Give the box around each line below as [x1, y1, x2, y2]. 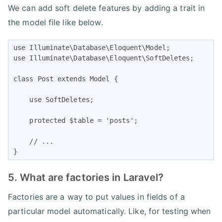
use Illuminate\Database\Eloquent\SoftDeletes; [13, 54, 194, 62]
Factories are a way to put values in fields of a [8, 192, 185, 202]
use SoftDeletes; [13, 96, 94, 104]
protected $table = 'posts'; [13, 116, 138, 125]
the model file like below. [8, 17, 103, 28]
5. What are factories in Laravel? [8, 171, 164, 184]
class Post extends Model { [13, 75, 118, 83]
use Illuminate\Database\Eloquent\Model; [13, 44, 170, 52]
